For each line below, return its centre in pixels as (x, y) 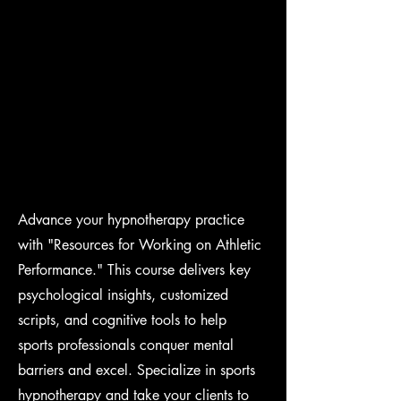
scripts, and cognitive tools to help (122, 320)
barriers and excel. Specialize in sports (137, 370)
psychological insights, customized (123, 295)
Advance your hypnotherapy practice (131, 220)
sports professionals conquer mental (126, 345)
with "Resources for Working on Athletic (140, 245)
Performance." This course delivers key (134, 270)
